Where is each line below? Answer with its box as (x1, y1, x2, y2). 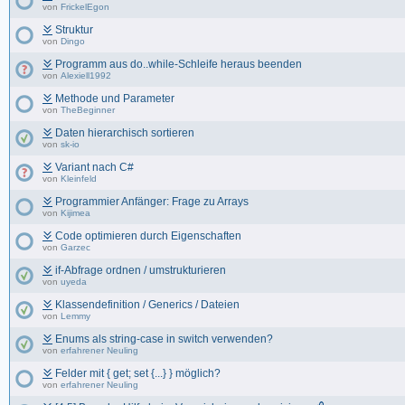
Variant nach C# (55, 161, 134, 174)
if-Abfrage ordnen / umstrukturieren (55, 264, 226, 277)
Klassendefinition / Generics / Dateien (55, 298, 240, 311)
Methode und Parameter (55, 92, 174, 105)
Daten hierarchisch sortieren (55, 127, 194, 139)
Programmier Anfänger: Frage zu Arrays (55, 195, 249, 208)
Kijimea (61, 208, 90, 218)
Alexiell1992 (61, 71, 111, 80)
